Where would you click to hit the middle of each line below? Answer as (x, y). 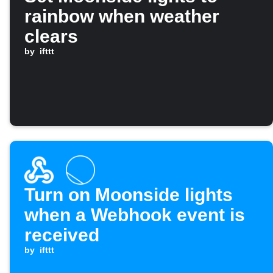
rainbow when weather (122, 16)
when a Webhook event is (135, 215)
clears (51, 37)
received (62, 235)
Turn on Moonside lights (129, 195)
